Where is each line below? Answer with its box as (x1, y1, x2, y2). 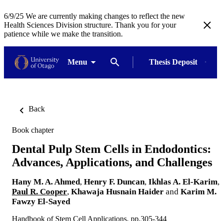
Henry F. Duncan (84, 177, 145, 186)
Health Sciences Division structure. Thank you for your (4, 21, 176, 29)
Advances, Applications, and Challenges (12, 155, 212, 169)
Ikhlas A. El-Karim (148, 177, 218, 186)
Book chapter (12, 126, 54, 134)
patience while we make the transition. (4, 30, 123, 38)
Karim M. (181, 186, 217, 196)
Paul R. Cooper (12, 186, 67, 196)
